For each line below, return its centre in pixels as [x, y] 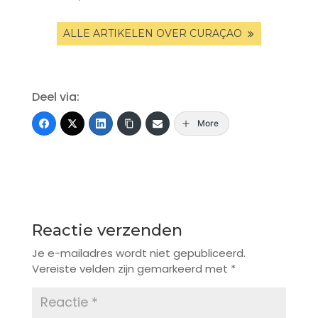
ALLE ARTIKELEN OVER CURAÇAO [152, 33]
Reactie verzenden [107, 230]
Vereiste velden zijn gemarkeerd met [131, 268]
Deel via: [55, 97]
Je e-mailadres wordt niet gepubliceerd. [138, 253]
